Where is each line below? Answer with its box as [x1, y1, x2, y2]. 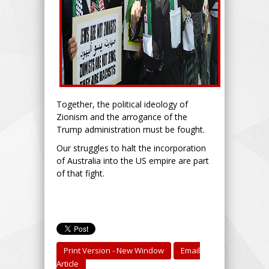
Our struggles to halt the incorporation [56, 142, 206, 154]
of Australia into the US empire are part [56, 154, 209, 166]
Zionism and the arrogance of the [56, 110, 187, 122]
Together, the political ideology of [56, 98, 188, 110]
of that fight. [56, 167, 104, 179]
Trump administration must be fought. [56, 123, 205, 135]
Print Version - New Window [64, 244, 164, 256]
